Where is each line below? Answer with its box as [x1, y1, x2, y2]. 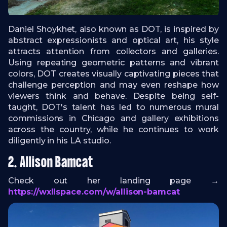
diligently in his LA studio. [8, 136, 111, 146]
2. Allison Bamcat [8, 155, 94, 172]
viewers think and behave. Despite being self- [8, 91, 219, 101]
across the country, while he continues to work [8, 125, 219, 135]
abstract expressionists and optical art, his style [8, 35, 219, 46]
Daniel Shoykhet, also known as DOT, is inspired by [8, 24, 219, 34]
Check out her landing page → [8, 176, 219, 186]
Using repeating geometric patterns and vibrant [8, 58, 219, 68]
